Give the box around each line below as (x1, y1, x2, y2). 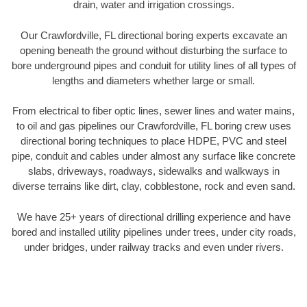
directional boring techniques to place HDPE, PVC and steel (21, 135, 286, 147)
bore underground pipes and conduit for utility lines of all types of (11, 59, 296, 71)
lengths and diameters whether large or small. (52, 74, 255, 86)
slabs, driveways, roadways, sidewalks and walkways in (27, 165, 280, 177)
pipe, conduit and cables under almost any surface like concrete (12, 150, 295, 162)
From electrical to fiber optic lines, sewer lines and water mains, (12, 105, 295, 117)
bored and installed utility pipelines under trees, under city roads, (11, 225, 296, 238)
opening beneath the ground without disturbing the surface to (20, 44, 287, 56)
